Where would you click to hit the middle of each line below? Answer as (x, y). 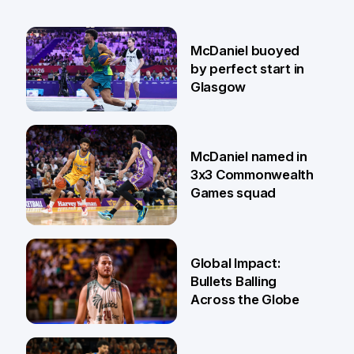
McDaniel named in (249, 157)
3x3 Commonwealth (252, 175)
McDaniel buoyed (245, 50)
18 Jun (83, 252)
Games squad (233, 193)
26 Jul (83, 138)
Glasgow (218, 87)
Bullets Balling (233, 281)
